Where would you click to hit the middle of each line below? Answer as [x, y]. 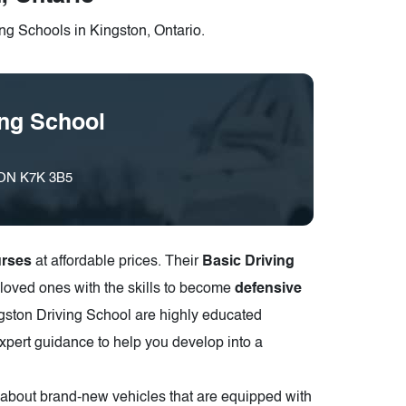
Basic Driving [248, 262]
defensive [268, 290]
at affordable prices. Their [117, 262]
